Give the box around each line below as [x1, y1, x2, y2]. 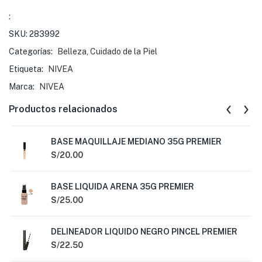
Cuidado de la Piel [90, 47, 157, 56]
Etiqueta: [9, 64, 45, 74]
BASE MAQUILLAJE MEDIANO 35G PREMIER [51, 137, 222, 146]
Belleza [57, 47, 87, 56]
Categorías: [9, 47, 54, 56]
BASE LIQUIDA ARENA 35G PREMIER [51, 182, 194, 191]
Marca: [9, 82, 36, 91]
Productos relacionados [9, 104, 118, 115]
